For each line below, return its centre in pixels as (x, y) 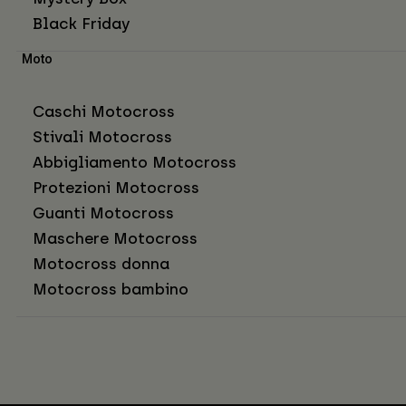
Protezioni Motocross (116, 188)
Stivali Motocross (102, 137)
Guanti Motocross (103, 213)
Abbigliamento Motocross (135, 163)
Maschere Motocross (115, 239)
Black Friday (81, 24)
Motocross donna (101, 264)
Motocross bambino (111, 290)
